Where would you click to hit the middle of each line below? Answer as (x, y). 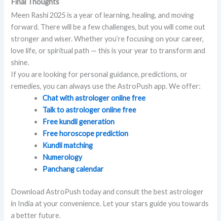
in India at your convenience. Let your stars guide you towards (110, 204)
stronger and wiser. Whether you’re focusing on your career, (108, 39)
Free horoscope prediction (86, 134)
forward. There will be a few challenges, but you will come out (108, 27)
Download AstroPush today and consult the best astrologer (108, 192)
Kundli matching (68, 146)
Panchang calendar (73, 169)
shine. (20, 63)
